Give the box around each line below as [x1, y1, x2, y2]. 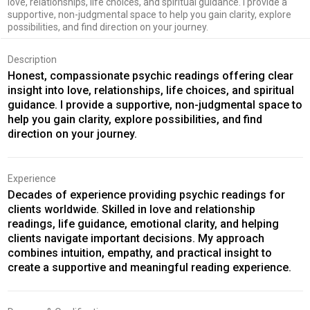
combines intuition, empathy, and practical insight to [7, 246, 272, 259]
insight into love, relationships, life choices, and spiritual [7, 83, 294, 97]
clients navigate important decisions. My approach [7, 231, 264, 245]
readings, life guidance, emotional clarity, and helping [7, 217, 279, 230]
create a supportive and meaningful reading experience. [7, 260, 291, 274]
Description [7, 53, 57, 65]
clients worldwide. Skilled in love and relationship [7, 202, 255, 216]
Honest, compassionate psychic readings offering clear [7, 69, 293, 82]
